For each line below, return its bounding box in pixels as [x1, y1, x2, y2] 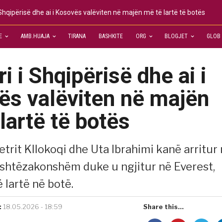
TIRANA [68, 33, 86, 40]
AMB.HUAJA [20, 33, 50, 40]
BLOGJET [165, 33, 188, 40]
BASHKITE [99, 33, 123, 40]
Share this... [143, 203, 184, 211]
